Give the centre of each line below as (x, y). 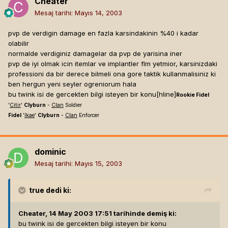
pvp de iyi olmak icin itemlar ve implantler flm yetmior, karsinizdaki (113, 64)
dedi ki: (58, 190)
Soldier (73, 105)
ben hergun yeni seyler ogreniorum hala (72, 84)
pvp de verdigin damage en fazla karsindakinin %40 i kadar (103, 33)
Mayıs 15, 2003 (98, 164)
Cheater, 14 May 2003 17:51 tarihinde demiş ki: (97, 213)
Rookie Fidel (193, 95)
